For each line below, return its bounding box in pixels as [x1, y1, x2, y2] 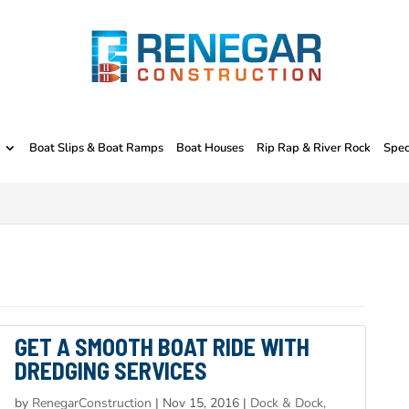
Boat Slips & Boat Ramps [29, 140, 164, 156]
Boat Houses [176, 140, 245, 156]
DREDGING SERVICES [15, 356, 208, 384]
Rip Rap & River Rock [257, 140, 372, 156]
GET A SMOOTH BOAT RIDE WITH [15, 332, 310, 361]
